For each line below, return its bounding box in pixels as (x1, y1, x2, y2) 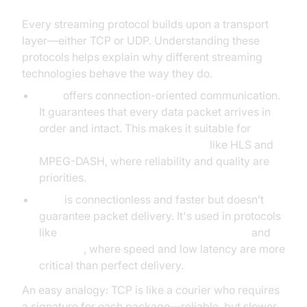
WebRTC (38, 242, 84, 256)
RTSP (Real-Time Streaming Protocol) (59, 225, 249, 240)
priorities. (38, 171, 86, 185)
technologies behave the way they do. (22, 66, 212, 81)
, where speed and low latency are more (83, 242, 285, 256)
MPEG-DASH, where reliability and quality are (38, 154, 269, 169)
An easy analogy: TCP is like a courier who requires (22, 283, 280, 297)
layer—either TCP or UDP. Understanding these (22, 34, 260, 48)
